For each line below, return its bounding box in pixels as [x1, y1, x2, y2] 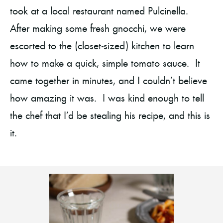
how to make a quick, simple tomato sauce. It [10, 55, 200, 70]
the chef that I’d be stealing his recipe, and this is [10, 108, 210, 122]
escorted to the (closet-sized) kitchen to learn [10, 38, 194, 52]
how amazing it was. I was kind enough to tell [10, 90, 204, 105]
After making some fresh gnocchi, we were [10, 20, 186, 35]
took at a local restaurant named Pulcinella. [10, 3, 191, 17]
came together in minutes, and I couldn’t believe [10, 73, 207, 87]
